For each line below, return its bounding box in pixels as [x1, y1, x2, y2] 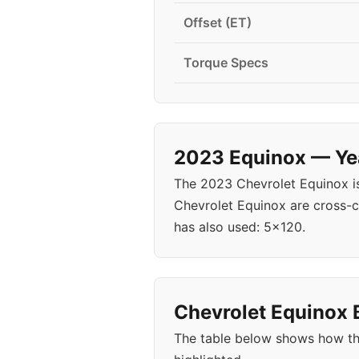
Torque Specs [184, 54, 268, 71]
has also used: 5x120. [174, 219, 305, 235]
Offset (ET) [184, 14, 252, 30]
